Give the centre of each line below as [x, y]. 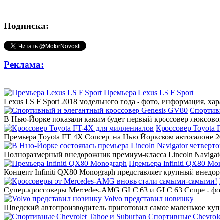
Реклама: [24, 65]
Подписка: [26, 26]
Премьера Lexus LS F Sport [149, 93]
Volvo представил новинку [149, 199]
